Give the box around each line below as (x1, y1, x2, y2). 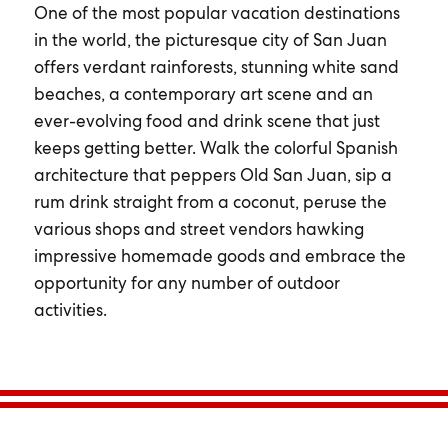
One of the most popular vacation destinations (33, 2, 400, 24)
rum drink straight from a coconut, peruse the (33, 191, 387, 213)
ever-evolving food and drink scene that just (33, 110, 380, 132)
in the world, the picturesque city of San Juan (33, 29, 387, 51)
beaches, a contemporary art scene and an (33, 83, 373, 105)
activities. (33, 299, 107, 321)
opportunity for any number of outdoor (33, 272, 340, 294)
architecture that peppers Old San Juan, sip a (33, 164, 392, 186)
